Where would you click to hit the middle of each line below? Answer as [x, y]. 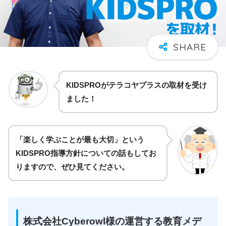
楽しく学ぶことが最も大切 [69, 139]
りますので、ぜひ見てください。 [72, 166]
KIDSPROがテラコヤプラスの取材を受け [136, 85]
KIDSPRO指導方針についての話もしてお [86, 153]
